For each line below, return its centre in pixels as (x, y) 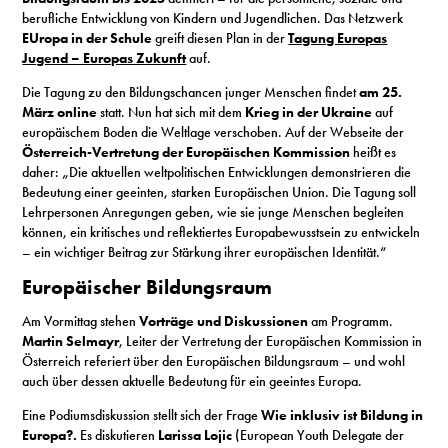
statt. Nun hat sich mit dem (171, 112)
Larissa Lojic (195, 435)
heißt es (373, 152)
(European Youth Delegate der (318, 435)
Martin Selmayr (71, 340)
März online (60, 112)
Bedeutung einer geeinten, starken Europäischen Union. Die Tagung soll (219, 192)
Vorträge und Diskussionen (224, 320)
